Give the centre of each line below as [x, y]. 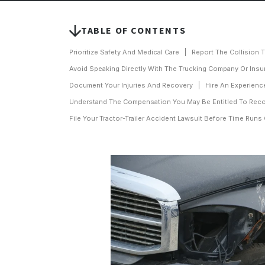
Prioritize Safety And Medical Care [124, 52]
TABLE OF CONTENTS [134, 30]
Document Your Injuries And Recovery [131, 85]
